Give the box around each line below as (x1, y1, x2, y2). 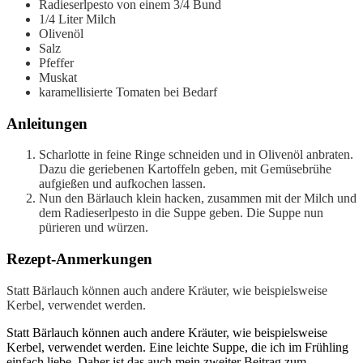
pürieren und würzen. (39, 220, 148, 235)
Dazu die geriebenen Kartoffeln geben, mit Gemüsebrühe (39, 162, 331, 177)
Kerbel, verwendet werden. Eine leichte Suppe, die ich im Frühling (6, 340, 348, 354)
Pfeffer (39, 55, 74, 70)
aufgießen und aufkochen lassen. (39, 177, 206, 191)
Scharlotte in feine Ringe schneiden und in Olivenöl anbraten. (39, 147, 353, 162)
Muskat (39, 70, 77, 84)
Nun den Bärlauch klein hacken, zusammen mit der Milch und (39, 191, 357, 206)
